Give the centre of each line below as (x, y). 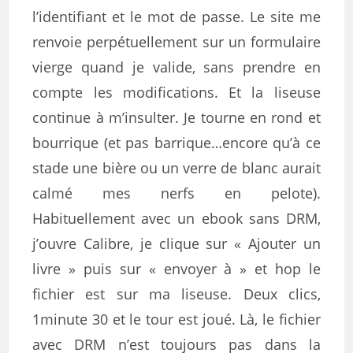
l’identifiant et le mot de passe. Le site (166, 17)
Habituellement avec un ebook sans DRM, (176, 218)
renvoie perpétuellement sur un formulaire (176, 42)
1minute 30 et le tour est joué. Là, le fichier (176, 319)
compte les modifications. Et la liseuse (176, 92)
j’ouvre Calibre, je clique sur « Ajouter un (176, 243)
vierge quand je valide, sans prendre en (176, 67)
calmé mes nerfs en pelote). (176, 193)
